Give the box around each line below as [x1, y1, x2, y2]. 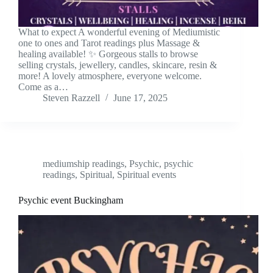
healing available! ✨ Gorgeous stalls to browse [18, 49, 198, 60]
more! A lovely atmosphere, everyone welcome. [18, 71, 202, 82]
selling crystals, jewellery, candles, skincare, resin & [18, 60, 217, 71]
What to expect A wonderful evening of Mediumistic [18, 27, 220, 38]
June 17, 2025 [113, 93, 168, 104]
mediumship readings [43, 158, 124, 169]
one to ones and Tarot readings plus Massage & [18, 38, 200, 49]
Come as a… [18, 82, 68, 93]
